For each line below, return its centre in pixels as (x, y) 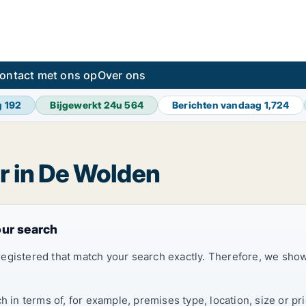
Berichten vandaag (218, 105)
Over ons (122, 75)
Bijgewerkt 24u (87, 105)
